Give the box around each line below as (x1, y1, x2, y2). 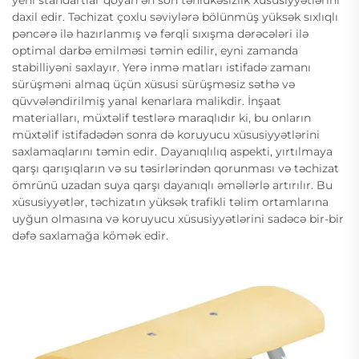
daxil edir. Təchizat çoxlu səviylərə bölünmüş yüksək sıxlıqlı (12, 9, 338, 24)
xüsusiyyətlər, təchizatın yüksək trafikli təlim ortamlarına (12, 194, 329, 209)
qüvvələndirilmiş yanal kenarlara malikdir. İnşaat (12, 93, 281, 108)
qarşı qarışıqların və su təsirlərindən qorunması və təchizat (12, 160, 339, 175)
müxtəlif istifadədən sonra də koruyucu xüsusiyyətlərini (12, 127, 320, 142)
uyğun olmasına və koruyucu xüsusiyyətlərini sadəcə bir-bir (12, 211, 344, 226)
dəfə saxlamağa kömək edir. (12, 228, 168, 243)
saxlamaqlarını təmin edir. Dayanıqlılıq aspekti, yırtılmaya (12, 143, 333, 159)
